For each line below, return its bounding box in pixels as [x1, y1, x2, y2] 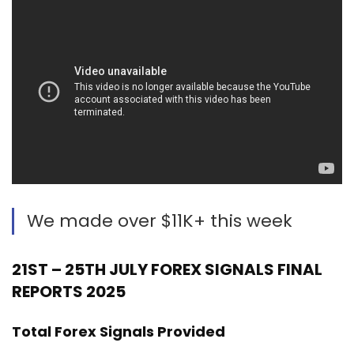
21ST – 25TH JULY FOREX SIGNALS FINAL [12, 258, 322, 281]
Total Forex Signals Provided [12, 322, 225, 342]
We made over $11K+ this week [27, 209, 292, 234]
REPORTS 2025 [12, 281, 126, 303]
